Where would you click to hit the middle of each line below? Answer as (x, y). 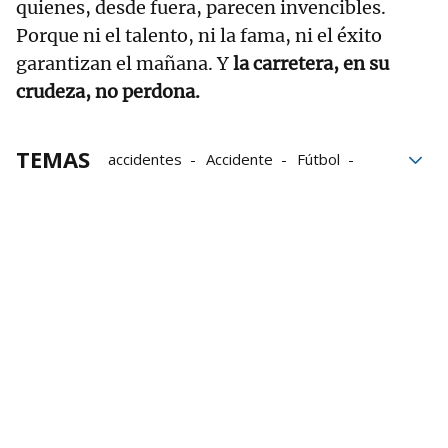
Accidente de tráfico (291, 215)
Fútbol (318, 159)
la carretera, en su (311, 64)
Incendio (226, 187)
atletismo (140, 187)
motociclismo (153, 215)
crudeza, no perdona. (108, 92)
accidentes (145, 159)
